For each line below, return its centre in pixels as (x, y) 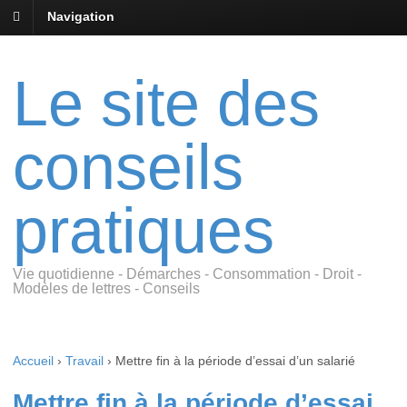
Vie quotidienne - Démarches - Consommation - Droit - (187, 274)
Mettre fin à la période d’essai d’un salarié (235, 361)
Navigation (81, 17)
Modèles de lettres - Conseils (106, 289)
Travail (84, 361)
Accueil (33, 361)
